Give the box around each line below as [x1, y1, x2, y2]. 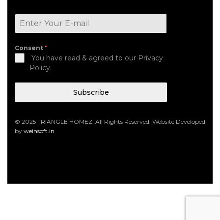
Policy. [29, 63, 52, 72]
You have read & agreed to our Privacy [29, 53, 163, 62]
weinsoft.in [24, 127, 55, 135]
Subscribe [73, 87, 109, 97]
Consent [15, 44, 45, 52]
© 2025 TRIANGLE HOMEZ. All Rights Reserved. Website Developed [15, 117, 205, 125]
